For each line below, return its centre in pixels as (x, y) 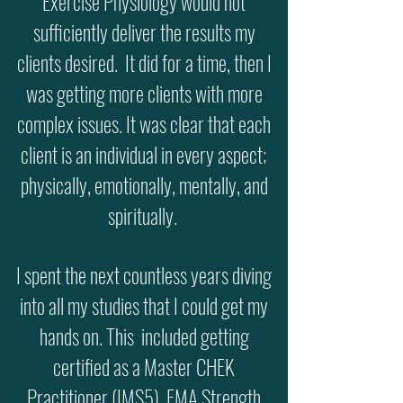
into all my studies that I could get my (144, 306)
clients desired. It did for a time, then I (144, 63)
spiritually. (144, 216)
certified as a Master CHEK (144, 367)
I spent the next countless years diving (144, 275)
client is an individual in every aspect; (144, 155)
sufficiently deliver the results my (144, 32)
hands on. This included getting (144, 336)
